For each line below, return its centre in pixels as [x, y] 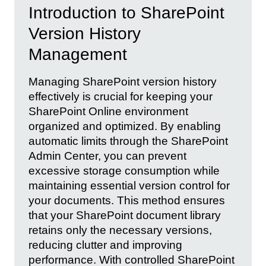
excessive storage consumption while [124, 170]
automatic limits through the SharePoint [128, 141]
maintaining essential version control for [129, 185]
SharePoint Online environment [108, 111]
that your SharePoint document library [125, 215]
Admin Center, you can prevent [107, 156]
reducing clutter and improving [105, 245]
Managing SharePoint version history [123, 81]
